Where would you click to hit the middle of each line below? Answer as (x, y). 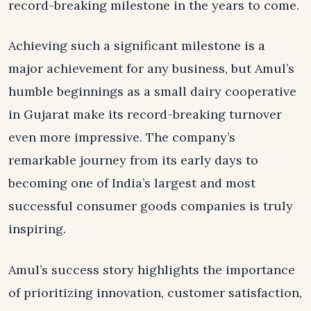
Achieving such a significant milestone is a (137, 46)
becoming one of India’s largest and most (132, 183)
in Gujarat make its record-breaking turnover (145, 115)
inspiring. (37, 229)
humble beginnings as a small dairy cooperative (152, 92)
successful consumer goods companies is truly (151, 206)
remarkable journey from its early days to (133, 160)
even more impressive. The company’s (122, 137)
